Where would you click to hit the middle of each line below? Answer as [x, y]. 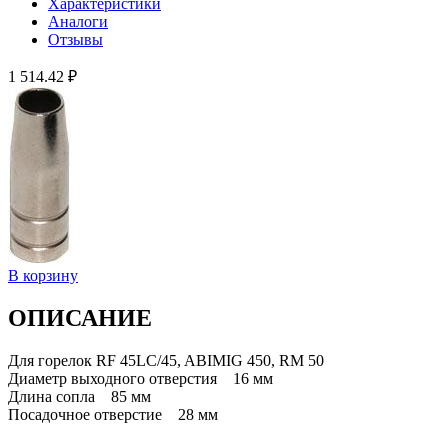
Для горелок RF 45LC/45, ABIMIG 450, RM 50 [166, 360]
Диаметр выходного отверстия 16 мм [140, 378]
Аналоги [78, 21]
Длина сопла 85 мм [79, 396]
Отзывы [75, 39]
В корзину [43, 275]
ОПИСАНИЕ [80, 317]
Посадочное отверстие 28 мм [113, 414]
